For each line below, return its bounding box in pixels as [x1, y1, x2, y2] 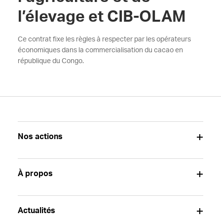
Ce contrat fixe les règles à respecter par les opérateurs [17, 36, 191, 43]
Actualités [17, 207, 55, 215]
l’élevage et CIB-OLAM [17, 9, 186, 25]
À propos [17, 170, 53, 178]
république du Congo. [17, 58, 84, 65]
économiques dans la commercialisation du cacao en [17, 47, 183, 54]
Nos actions [17, 133, 63, 141]
